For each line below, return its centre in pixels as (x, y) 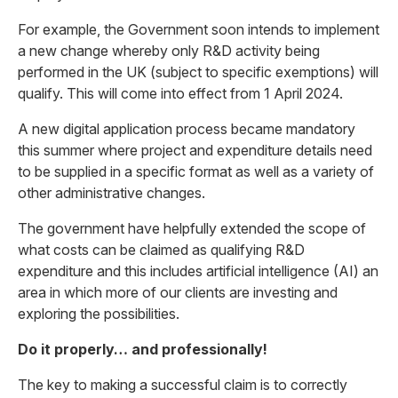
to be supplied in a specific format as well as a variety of (196, 171)
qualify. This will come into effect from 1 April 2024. (180, 93)
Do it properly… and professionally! (143, 349)
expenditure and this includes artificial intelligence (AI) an (198, 271)
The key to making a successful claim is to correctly (183, 385)
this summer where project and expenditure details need (195, 150)
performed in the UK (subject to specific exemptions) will (198, 72)
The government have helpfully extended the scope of (192, 228)
